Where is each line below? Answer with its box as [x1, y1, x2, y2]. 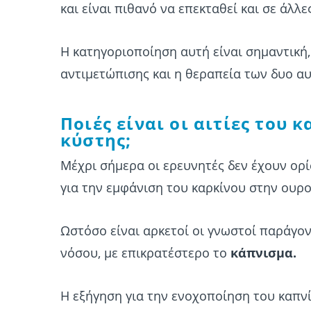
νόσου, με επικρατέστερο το [60, 244, 230, 261]
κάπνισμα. [230, 244, 296, 261]
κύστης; [60, 128, 132, 151]
